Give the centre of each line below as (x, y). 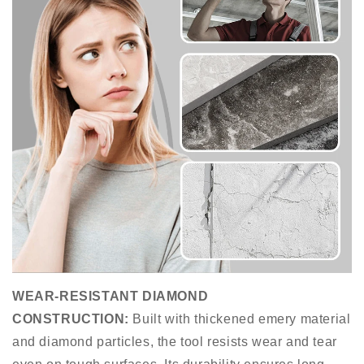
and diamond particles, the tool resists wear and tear (175, 342)
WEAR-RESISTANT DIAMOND (110, 297)
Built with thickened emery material (240, 319)
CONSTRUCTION (69, 319)
